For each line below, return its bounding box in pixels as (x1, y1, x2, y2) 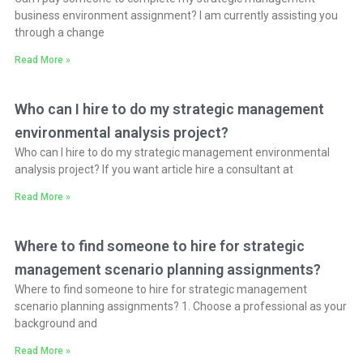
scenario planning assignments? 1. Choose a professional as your (14, 299, 347, 313)
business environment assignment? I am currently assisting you (14, 8, 338, 22)
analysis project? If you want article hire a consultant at (14, 162, 293, 176)
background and (14, 316, 97, 330)
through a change (14, 25, 105, 39)
